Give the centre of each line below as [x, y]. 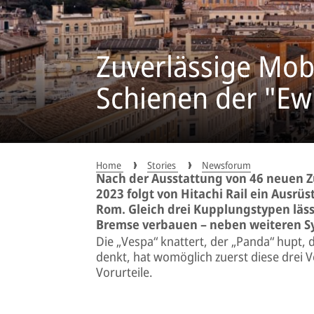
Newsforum [226, 165]
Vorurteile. [124, 272]
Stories [163, 165]
